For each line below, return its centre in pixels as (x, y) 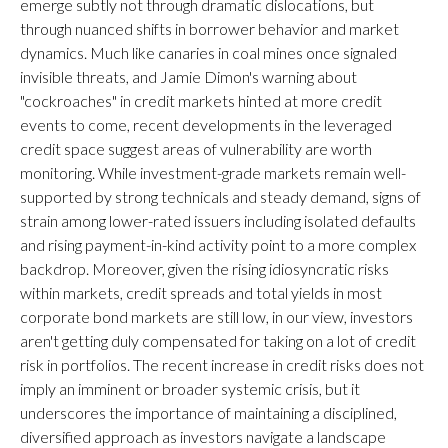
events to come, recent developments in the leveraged (206, 124)
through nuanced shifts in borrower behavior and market (209, 28)
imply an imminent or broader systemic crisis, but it (190, 388)
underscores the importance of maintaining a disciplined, (208, 412)
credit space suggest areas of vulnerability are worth (196, 148)
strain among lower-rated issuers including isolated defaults (218, 220)
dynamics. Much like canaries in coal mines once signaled (208, 52)
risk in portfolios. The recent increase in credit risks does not (222, 364)
